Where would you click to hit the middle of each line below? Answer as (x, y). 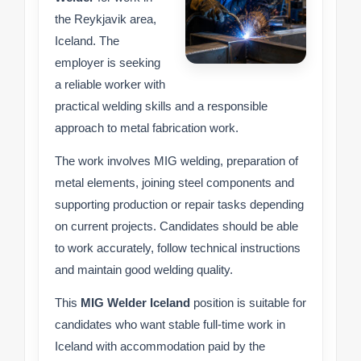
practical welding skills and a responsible (161, 106)
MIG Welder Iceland (135, 303)
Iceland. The (87, 41)
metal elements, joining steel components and (174, 183)
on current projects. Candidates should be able (176, 226)
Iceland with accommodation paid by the (160, 346)
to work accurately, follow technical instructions (178, 248)
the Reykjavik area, (106, 19)
